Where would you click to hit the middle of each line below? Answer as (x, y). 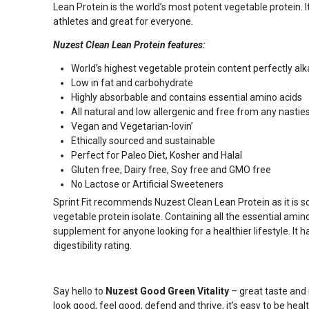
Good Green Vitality (185, 291)
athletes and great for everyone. (123, 21)
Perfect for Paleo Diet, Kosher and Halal (156, 155)
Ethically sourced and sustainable (143, 141)
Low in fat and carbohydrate (132, 83)
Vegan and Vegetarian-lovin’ (132, 126)
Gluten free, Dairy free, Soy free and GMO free (171, 170)
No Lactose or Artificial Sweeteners (148, 184)
